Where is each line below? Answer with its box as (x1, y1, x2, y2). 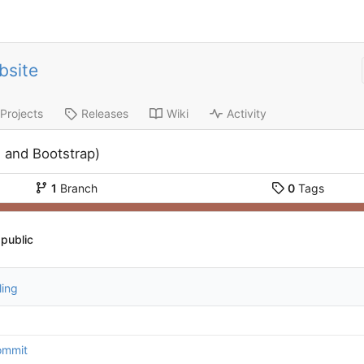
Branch (57, 181, 98, 196)
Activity (226, 106, 266, 121)
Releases (80, 106, 128, 121)
